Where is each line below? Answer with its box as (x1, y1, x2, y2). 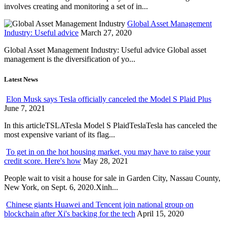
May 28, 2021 (83, 156, 128, 165)
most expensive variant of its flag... (4, 130, 115, 139)
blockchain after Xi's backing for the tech (4, 209, 135, 218)
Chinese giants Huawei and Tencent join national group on (6, 200, 194, 209)
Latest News (4, 75, 38, 83)
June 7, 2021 (4, 103, 45, 112)
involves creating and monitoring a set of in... (4, 2, 148, 11)
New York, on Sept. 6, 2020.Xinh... (4, 182, 118, 192)
